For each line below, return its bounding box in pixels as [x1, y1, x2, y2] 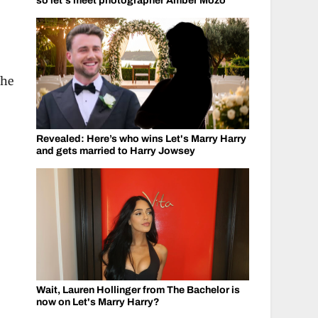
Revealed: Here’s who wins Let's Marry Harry [35, 133, 246, 144]
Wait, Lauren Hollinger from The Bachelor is [35, 284, 240, 295]
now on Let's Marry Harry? [35, 296, 160, 307]
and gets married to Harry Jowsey [35, 146, 195, 156]
